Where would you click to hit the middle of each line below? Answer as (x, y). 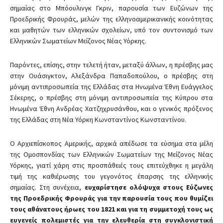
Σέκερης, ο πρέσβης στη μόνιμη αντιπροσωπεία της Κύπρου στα (111, 97)
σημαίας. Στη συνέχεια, (47, 187)
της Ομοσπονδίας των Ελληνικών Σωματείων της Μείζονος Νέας (111, 154)
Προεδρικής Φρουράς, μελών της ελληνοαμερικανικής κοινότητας (111, 19)
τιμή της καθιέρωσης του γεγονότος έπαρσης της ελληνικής (111, 176)
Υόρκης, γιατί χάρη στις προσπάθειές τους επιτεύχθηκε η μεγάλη (111, 165)
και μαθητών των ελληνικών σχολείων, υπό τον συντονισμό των (111, 30)
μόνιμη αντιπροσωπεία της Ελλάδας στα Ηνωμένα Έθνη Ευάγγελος (111, 86)
